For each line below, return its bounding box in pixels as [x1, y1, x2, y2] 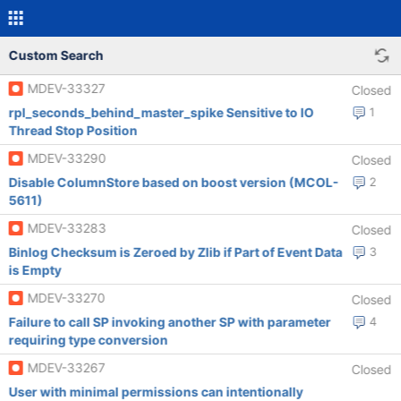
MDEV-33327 [27, 81, 106, 96]
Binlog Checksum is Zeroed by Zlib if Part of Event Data [8, 244, 343, 260]
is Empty [8, 262, 62, 277]
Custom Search [8, 47, 104, 63]
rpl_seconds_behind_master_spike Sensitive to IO [8, 105, 314, 120]
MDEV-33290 [27, 150, 107, 166]
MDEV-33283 [27, 220, 107, 235]
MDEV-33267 [27, 360, 106, 375]
